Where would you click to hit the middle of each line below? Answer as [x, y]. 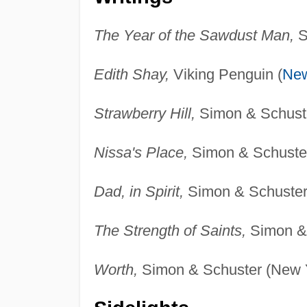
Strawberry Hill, [144, 114]
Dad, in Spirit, [138, 192]
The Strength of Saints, [170, 231]
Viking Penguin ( [225, 75]
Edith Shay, [131, 75]
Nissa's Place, [140, 153]
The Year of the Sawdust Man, [194, 36]
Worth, [115, 270]
